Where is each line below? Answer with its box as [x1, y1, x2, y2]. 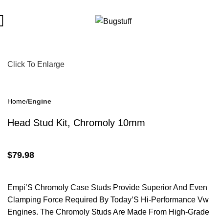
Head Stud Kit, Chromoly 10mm [7, 117, 145, 129]
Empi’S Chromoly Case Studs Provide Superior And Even [7, 183, 207, 192]
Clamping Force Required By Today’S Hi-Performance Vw [7, 196, 209, 204]
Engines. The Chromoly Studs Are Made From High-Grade [7, 208, 209, 217]
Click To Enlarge [7, 60, 65, 69]
